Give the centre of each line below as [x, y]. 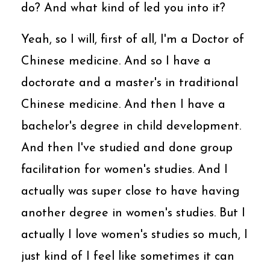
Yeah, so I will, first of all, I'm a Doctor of [133, 39]
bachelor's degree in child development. [131, 126]
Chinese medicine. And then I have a [123, 105]
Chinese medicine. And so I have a [116, 61]
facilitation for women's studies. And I [124, 170]
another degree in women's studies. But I [133, 213]
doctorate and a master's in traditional [130, 83]
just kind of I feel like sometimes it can [128, 256]
